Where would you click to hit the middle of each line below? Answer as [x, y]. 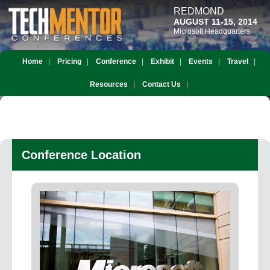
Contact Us [161, 84]
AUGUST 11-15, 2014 [215, 22]
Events [200, 61]
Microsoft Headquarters [212, 31]
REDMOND [199, 11]
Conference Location [81, 155]
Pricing [69, 61]
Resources [108, 84]
